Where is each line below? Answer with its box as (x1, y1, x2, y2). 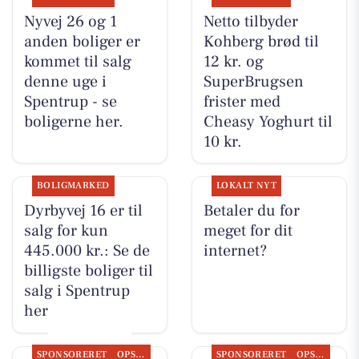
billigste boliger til (23, 260, 153, 282)
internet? (203, 240, 267, 262)
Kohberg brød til (203, 30, 319, 52)
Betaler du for (203, 200, 300, 222)
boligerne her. (23, 111, 123, 132)
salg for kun (23, 220, 108, 242)
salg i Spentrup (23, 280, 130, 302)
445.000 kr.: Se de (23, 240, 150, 262)
